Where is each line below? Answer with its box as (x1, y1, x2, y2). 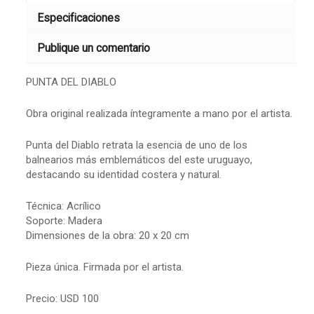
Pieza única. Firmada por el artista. (26, 261, 184, 274)
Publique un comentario (37, 41, 150, 55)
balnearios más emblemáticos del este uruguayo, (26, 153, 252, 167)
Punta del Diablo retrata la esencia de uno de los (26, 139, 247, 152)
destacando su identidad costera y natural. (26, 168, 221, 182)
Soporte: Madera (26, 214, 102, 228)
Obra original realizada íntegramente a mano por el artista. (26, 107, 292, 121)
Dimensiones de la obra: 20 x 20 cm (26, 229, 189, 243)
